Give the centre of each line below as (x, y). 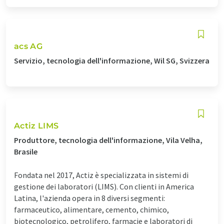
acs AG (28, 46)
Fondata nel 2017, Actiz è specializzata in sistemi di (101, 175)
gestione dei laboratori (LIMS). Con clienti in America (104, 186)
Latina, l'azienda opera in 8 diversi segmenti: (89, 198)
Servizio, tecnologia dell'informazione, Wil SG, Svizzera (112, 60)
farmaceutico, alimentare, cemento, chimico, (91, 209)
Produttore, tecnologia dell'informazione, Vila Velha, (108, 140)
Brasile (26, 151)
